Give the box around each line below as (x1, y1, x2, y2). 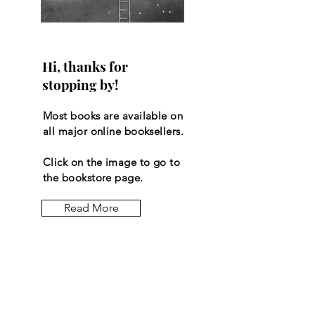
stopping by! (42, 75, 118, 94)
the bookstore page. (43, 171, 146, 185)
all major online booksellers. (43, 124, 184, 139)
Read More (63, 201, 119, 215)
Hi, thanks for (42, 57, 128, 76)
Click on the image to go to (43, 155, 181, 169)
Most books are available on (43, 109, 184, 123)
